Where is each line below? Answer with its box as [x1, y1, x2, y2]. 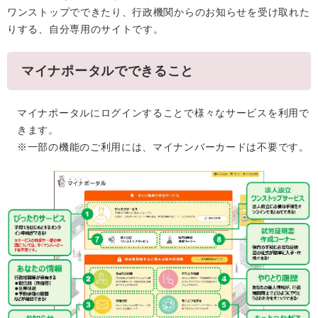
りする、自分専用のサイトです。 [7, 23, 164, 35]
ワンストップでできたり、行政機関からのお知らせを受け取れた [7, 6, 310, 18]
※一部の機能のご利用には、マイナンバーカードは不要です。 [17, 141, 309, 153]
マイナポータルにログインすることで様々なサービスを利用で [17, 107, 309, 119]
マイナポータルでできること [21, 64, 194, 79]
